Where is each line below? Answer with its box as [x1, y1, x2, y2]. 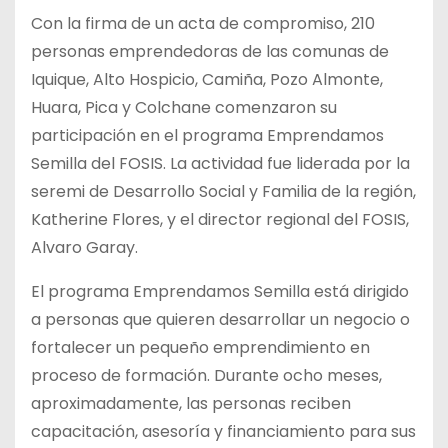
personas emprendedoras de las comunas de [31, 39, 389, 63]
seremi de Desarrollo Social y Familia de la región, [31, 179, 416, 203]
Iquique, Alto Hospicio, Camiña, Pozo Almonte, [31, 67, 383, 91]
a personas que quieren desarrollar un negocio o [31, 307, 410, 331]
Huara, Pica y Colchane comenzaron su [31, 95, 337, 119]
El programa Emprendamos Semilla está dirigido [31, 279, 409, 303]
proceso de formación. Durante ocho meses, [31, 363, 382, 387]
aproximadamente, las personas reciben [31, 391, 351, 415]
